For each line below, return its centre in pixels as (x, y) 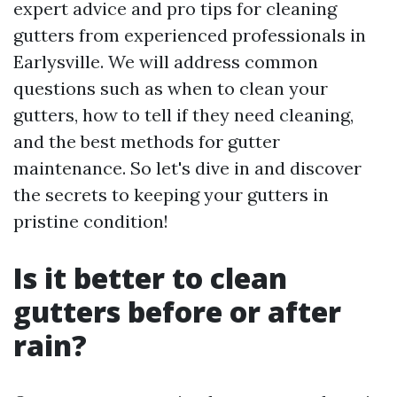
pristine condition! (91, 221)
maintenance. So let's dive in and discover (187, 168)
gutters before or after (177, 311)
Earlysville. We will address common (166, 62)
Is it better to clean (150, 278)
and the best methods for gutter (147, 141)
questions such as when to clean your (171, 88)
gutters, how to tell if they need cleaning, (183, 115)
